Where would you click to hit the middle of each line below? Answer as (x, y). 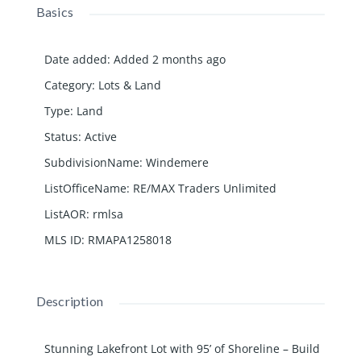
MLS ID (62, 240)
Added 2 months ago (169, 60)
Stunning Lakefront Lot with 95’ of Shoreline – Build (182, 349)
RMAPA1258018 (129, 240)
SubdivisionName (91, 163)
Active (100, 137)
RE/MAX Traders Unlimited (204, 189)
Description (69, 301)
